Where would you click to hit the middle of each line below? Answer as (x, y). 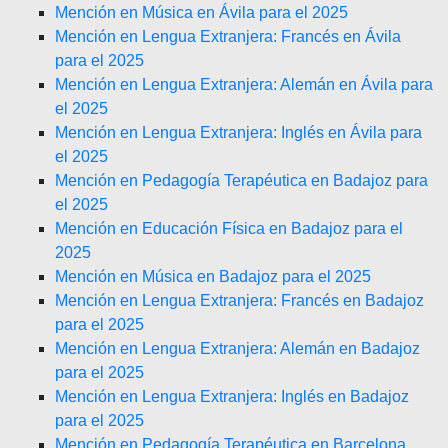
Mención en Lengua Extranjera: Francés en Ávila (228, 36)
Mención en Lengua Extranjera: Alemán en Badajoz (237, 348)
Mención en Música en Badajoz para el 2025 (213, 276)
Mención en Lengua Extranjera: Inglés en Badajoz (232, 396)
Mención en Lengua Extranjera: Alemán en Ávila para (244, 84)
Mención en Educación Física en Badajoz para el (229, 228)
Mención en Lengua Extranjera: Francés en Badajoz (239, 300)
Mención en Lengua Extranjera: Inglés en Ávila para (238, 132)
